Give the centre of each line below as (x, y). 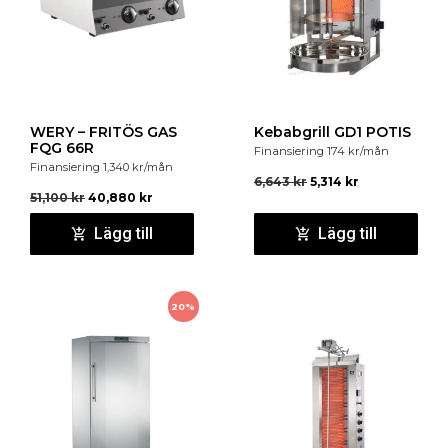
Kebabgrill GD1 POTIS (332, 131)
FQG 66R (62, 147)
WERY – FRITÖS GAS (103, 131)
